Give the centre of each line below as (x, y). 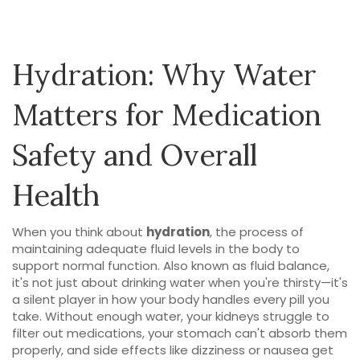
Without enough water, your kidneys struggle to (186, 316)
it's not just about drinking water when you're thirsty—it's (180, 282)
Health (56, 195)
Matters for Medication (167, 115)
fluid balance (288, 266)
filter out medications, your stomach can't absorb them (180, 333)
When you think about (79, 232)
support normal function (85, 266)
